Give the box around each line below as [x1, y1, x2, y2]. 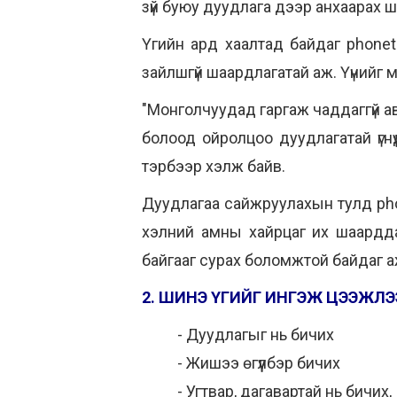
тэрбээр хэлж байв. [142, 157, 285, 175]
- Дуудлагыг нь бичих [177, 325, 334, 344]
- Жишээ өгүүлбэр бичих [177, 354, 340, 372]
